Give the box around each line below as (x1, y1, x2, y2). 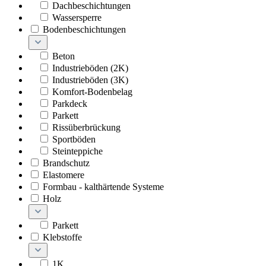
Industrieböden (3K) (52, 75, 128, 85)
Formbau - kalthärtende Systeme (43, 182, 164, 192)
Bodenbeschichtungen (43, 24, 126, 35)
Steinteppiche (52, 146, 103, 157)
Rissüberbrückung (52, 122, 121, 133)
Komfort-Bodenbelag (52, 87, 132, 97)
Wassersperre (52, 12, 102, 23)
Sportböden (52, 134, 96, 145)
